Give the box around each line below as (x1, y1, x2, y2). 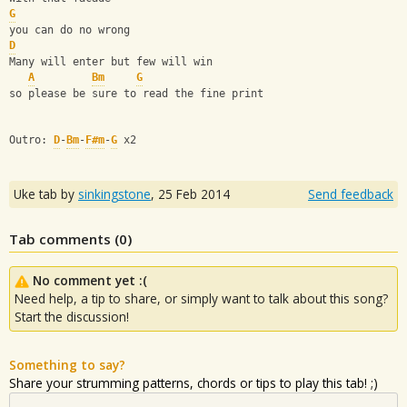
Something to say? (9, 355, 125, 373)
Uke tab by (14, 184, 78, 203)
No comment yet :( (33, 271, 147, 289)
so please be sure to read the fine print (9, 87, 263, 101)
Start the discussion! (15, 307, 129, 325)
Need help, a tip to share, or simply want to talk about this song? (15, 289, 388, 307)
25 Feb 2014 (158, 184, 230, 203)
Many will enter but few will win (9, 55, 213, 69)
